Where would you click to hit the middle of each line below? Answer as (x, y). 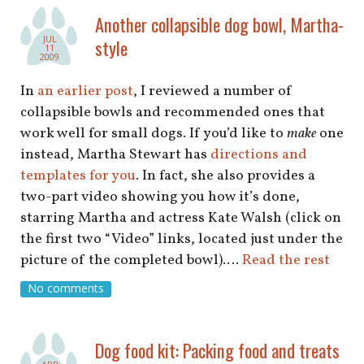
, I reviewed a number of (213, 91)
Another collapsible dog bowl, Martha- (219, 24)
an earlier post (85, 91)
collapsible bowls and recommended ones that (173, 112)
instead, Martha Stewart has (115, 154)
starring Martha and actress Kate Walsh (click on (181, 218)
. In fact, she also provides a (225, 175)
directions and (259, 154)
